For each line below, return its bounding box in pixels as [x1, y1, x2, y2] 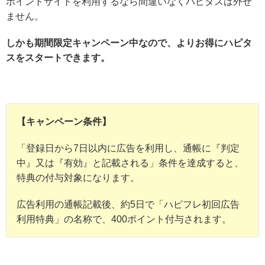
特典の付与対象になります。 [17, 172, 140, 183]
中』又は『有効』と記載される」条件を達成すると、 [17, 157, 244, 168]
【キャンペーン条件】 [17, 116, 111, 127]
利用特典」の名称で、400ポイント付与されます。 [17, 214, 231, 224]
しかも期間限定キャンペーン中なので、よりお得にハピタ [6, 37, 252, 48]
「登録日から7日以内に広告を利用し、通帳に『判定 [17, 143, 240, 153]
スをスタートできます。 [6, 52, 110, 63]
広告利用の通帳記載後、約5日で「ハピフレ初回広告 [17, 199, 240, 209]
